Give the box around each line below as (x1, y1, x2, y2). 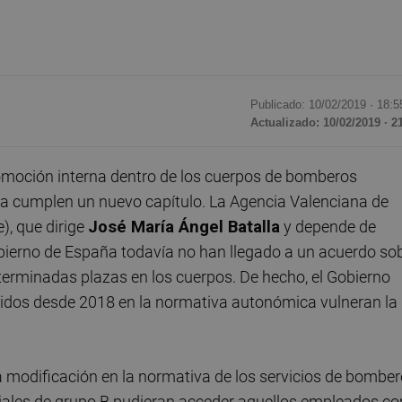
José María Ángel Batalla (88, 216, 280, 236)
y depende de (280, 216, 376, 236)
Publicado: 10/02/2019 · (250, 98, 377, 112)
